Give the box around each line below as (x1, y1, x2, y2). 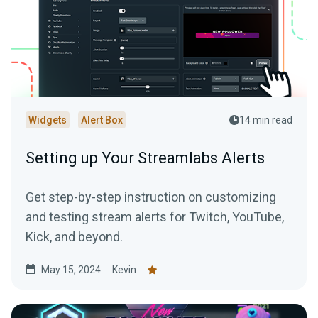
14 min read (239, 114, 292, 126)
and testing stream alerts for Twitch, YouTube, (26, 209, 284, 225)
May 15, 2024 (41, 264, 101, 276)
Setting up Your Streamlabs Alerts (26, 149, 265, 168)
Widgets (28, 114, 67, 126)
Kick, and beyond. (26, 229, 123, 245)
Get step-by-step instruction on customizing (26, 190, 276, 205)
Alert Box (81, 114, 123, 126)
